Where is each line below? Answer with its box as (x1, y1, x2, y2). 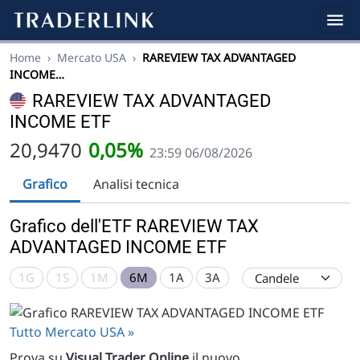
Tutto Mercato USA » (10, 322, 134, 341)
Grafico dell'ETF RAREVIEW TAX (10, 216, 259, 236)
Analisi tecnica (93, 175, 179, 193)
